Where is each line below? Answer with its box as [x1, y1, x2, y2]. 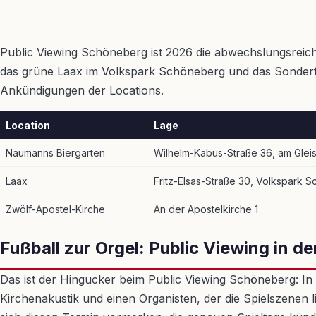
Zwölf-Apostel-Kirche [6, 203, 105, 215]
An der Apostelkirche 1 [154, 203, 258, 215]
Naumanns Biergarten [6, 147, 105, 159]
